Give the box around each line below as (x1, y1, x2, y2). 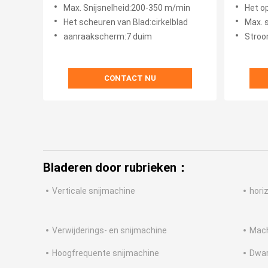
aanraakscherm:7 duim (63, 32, 152, 42)
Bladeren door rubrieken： (43, 160, 188, 175)
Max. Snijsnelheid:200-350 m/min (63, 3, 190, 13)
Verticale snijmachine (52, 186, 135, 196)
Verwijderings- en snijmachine (52, 226, 167, 236)
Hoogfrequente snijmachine (52, 248, 159, 258)
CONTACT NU (103, 74, 156, 83)
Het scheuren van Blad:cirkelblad (63, 17, 188, 28)
